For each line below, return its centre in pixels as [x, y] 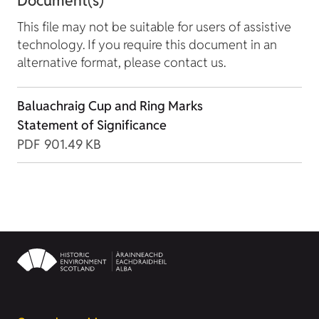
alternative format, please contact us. [121, 63]
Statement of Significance [92, 125]
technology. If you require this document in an [147, 45]
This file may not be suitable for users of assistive [154, 27]
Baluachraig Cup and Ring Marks [110, 105]
